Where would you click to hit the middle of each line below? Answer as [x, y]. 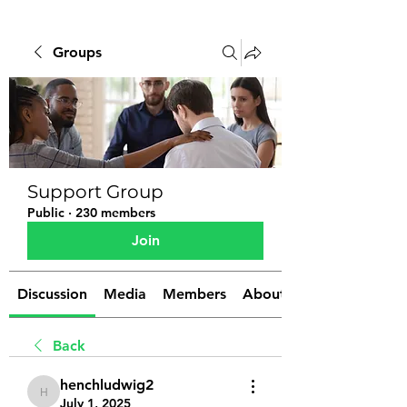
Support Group [95, 192]
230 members [115, 213]
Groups [77, 52]
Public [46, 213]
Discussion [52, 294]
